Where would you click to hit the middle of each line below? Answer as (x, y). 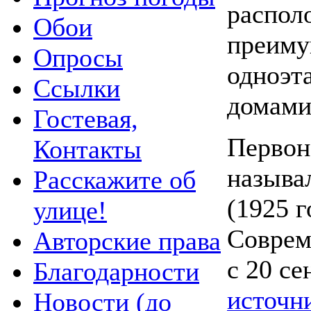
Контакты (87, 149)
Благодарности (116, 271)
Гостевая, (86, 118)
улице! (70, 210)
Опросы (78, 57)
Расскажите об (115, 179)
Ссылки (77, 88)
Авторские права (127, 241)
